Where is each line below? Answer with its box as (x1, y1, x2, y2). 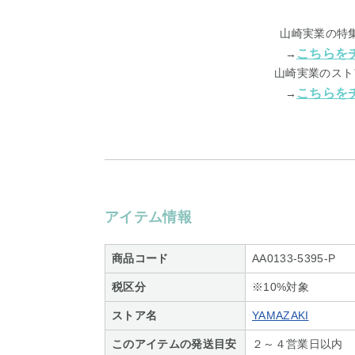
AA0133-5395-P (252, 252, 336, 265)
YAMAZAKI (252, 309, 309, 322)
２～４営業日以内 (252, 338, 343, 350)
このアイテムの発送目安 (112, 338, 237, 350)
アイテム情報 (105, 209, 192, 225)
